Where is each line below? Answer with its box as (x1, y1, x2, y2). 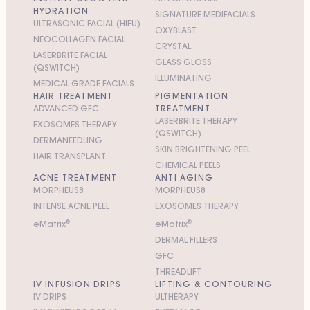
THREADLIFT (154, 266, 201, 277)
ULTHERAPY (154, 291, 199, 302)
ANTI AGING (154, 172, 213, 183)
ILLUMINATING (154, 72, 212, 83)
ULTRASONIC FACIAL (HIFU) (33, 17, 140, 28)
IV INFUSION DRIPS (33, 278, 121, 289)
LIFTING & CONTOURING (154, 278, 273, 289)
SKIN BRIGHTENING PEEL (154, 143, 250, 154)
